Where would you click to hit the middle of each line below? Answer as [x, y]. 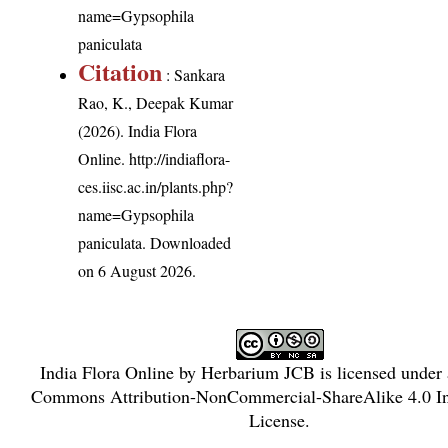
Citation [120, 71]
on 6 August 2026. [137, 270]
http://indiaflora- [180, 158]
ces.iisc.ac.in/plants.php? [156, 186]
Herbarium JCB [257, 371]
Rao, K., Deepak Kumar [156, 102]
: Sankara [194, 74]
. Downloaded [187, 242]
